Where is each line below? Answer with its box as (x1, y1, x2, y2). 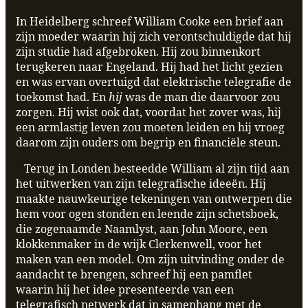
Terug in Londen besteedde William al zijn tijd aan (16, 161, 289, 177)
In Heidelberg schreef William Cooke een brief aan (16, 14, 283, 30)
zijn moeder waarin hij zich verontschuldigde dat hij (16, 29, 291, 45)
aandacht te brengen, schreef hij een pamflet (16, 267, 252, 283)
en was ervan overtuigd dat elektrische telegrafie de (16, 74, 291, 90)
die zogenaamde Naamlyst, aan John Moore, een (16, 221, 267, 237)
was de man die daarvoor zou (122, 89, 280, 105)
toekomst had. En (16, 89, 109, 105)
